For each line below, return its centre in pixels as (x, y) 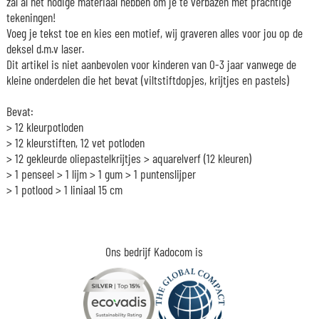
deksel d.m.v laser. (45, 48)
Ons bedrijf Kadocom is (154, 251)
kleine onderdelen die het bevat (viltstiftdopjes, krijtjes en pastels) (147, 79)
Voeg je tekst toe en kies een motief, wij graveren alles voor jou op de (154, 32)
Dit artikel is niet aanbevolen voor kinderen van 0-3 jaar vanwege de (151, 64)
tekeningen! (31, 17)
